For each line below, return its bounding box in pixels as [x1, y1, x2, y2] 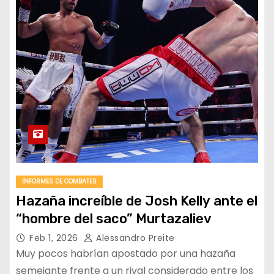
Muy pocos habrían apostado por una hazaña [16, 246, 235, 261]
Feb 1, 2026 [29, 231, 81, 244]
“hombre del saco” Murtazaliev [16, 210, 212, 227]
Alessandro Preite [93, 231, 175, 244]
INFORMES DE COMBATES [22, 176, 97, 186]
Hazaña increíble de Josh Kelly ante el [16, 192, 257, 209]
